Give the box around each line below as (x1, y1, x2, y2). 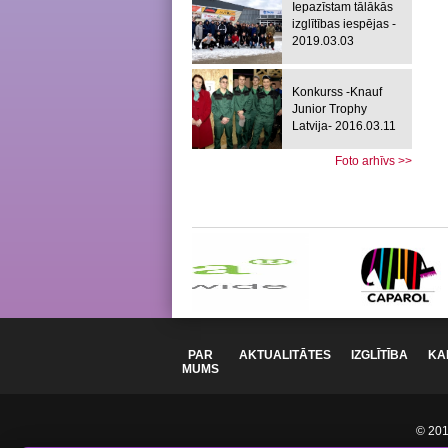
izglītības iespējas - (292, 16, 396, 31)
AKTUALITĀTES (239, 348, 331, 363)
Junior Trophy (292, 101, 367, 116)
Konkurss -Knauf (292, 84, 382, 99)
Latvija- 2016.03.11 (292, 118, 396, 133)
